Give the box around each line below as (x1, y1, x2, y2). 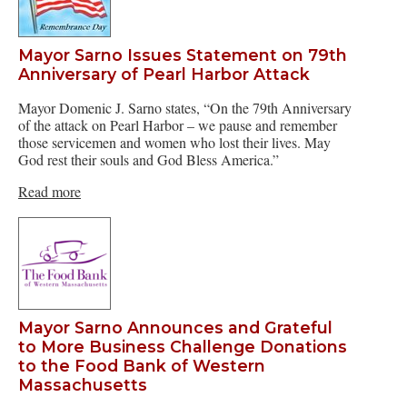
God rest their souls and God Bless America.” (18, 150, 279, 170)
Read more (18, 182, 81, 202)
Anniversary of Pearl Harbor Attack (18, 64, 310, 84)
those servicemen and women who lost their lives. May (18, 133, 331, 153)
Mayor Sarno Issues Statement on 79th (18, 45, 347, 65)
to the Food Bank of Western (18, 355, 265, 375)
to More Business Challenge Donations (18, 336, 347, 356)
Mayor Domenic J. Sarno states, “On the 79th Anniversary (18, 98, 352, 118)
